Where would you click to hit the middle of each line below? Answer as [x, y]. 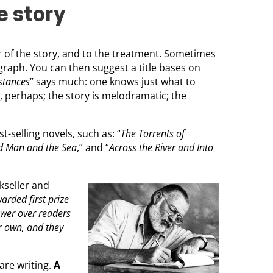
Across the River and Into [161, 147]
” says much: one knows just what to [113, 81]
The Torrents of [153, 133]
